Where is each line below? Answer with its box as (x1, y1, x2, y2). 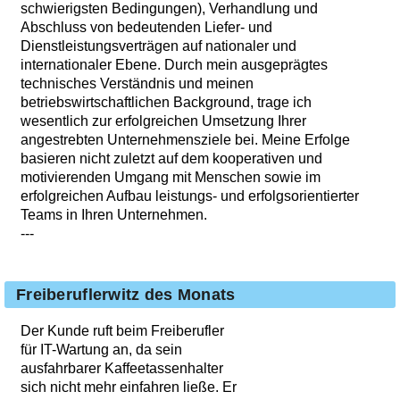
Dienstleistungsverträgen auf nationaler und (21, 38, 296, 54)
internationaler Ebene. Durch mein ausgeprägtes (21, 57, 328, 73)
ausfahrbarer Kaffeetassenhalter (21, 361, 223, 377)
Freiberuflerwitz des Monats (16, 286, 236, 304)
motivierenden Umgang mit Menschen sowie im (21, 170, 321, 186)
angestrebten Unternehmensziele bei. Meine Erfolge (21, 132, 350, 148)
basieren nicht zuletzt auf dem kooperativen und (21, 151, 322, 167)
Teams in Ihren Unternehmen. (21, 207, 207, 223)
